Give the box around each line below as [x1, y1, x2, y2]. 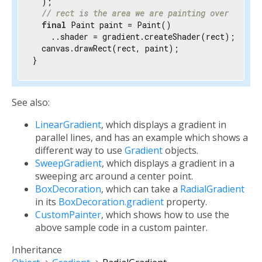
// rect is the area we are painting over [42, 8, 229, 19]
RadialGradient [180, 182, 244, 196]
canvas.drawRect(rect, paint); [32, 43, 179, 54]
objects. [163, 144, 198, 157]
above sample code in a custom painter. [35, 221, 208, 235]
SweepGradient [35, 157, 102, 170]
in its [35, 195, 58, 209]
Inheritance [12, 243, 62, 257]
